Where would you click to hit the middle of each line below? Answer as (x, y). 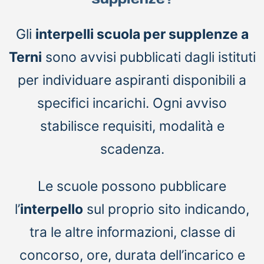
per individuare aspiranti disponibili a (132, 80)
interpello (52, 209)
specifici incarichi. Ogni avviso (132, 103)
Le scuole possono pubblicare (132, 187)
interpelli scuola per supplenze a (142, 34)
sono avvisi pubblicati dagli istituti (148, 57)
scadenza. (132, 149)
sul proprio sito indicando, (166, 209)
